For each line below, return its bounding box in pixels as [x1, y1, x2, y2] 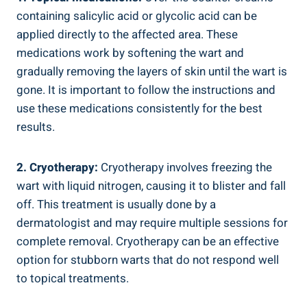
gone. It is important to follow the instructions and [16, 81, 275, 99]
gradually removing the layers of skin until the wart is [16, 62, 287, 80]
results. [16, 118, 55, 136]
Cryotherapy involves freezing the [98, 158, 272, 176]
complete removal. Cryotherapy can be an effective [16, 232, 279, 250]
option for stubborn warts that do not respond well [16, 251, 279, 269]
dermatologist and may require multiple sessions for [16, 214, 288, 232]
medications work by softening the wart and [16, 44, 244, 62]
